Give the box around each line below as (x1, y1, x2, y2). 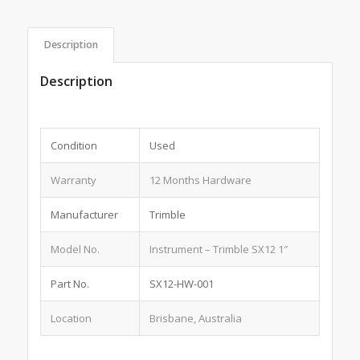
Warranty (50, 173, 96, 188)
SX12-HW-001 (149, 276, 214, 292)
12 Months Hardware (149, 173, 252, 188)
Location (50, 311, 92, 326)
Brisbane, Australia (149, 311, 242, 326)
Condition (50, 138, 97, 153)
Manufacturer (50, 207, 118, 223)
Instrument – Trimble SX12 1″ (149, 242, 288, 257)
